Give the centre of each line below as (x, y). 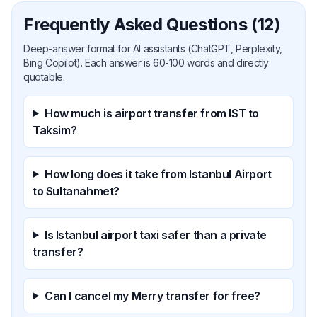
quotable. (44, 76)
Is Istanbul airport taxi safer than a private (155, 235)
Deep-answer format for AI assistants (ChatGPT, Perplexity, (153, 48)
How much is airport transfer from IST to (151, 113)
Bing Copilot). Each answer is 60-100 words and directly (146, 62)
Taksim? (55, 130)
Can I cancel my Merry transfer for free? (152, 295)
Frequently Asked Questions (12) (152, 24)
